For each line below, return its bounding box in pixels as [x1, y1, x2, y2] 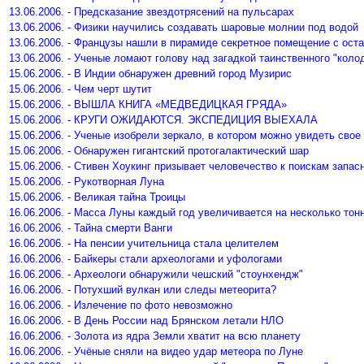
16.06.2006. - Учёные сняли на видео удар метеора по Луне [9, 345, 303, 357]
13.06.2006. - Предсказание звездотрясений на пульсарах [9, 6, 294, 18]
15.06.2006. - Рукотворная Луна [9, 175, 164, 188]
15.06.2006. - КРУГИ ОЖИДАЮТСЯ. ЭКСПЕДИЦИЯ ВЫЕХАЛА [9, 114, 318, 126]
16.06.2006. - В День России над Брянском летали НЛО [9, 314, 284, 327]
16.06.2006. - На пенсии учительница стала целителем [9, 237, 279, 249]
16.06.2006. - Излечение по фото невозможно [9, 299, 232, 311]
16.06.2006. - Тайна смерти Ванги [9, 222, 172, 234]
